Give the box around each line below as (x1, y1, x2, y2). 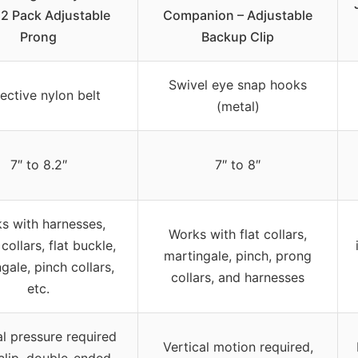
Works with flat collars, (169, 225, 307, 242)
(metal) (216, 97, 260, 114)
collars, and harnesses (171, 268, 304, 285)
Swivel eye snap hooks (169, 76, 307, 93)
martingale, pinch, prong (164, 247, 312, 264)
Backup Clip (201, 28, 274, 45)
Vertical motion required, (162, 338, 313, 355)
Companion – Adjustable (163, 6, 312, 23)
